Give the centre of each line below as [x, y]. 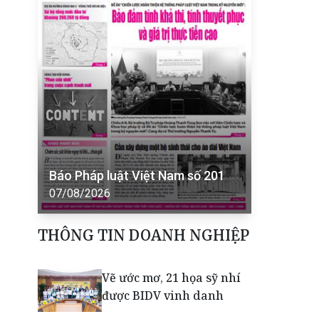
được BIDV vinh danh [163, 296]
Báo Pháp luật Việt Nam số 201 [137, 176]
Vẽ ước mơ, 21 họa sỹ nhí [171, 278]
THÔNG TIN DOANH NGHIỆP [143, 236]
